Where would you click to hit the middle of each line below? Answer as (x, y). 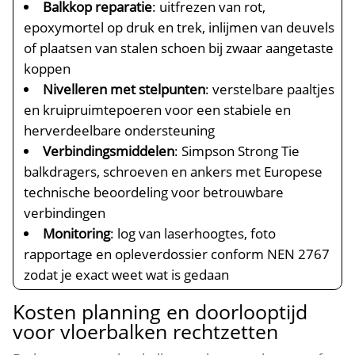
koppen (48, 69)
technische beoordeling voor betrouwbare (154, 192)
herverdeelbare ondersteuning (120, 130)
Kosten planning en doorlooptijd (160, 311)
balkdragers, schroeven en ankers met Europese (174, 172)
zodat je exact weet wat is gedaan (127, 275)
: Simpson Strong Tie (237, 151)
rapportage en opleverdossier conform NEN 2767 (177, 254)
